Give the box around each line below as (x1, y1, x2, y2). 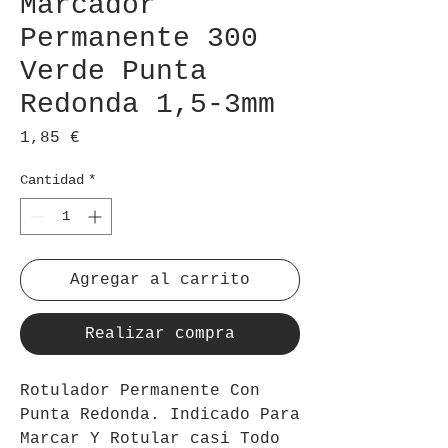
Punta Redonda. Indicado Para (20, 405, 300, 424)
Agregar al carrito (70, 270, 250, 289)
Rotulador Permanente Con (20, 381, 260, 400)
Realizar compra (85, 324, 235, 343)
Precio (79, 127, 139, 146)
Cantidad (20, 171, 84, 188)
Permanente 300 (20, 22, 258, 54)
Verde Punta (20, 55, 207, 87)
